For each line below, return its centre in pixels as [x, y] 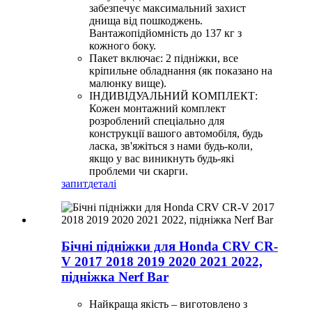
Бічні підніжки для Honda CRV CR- [170, 247]
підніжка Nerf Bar [115, 277]
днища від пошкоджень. [146, 20]
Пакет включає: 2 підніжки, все [164, 58]
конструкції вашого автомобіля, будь [176, 133]
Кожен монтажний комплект [157, 108]
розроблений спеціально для [157, 120]
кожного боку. [123, 45]
